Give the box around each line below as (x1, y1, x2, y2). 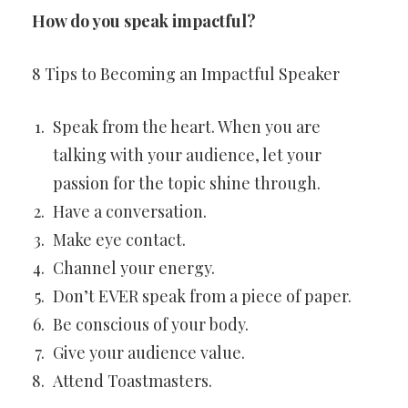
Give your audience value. (53, 342, 245, 363)
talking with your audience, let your (53, 144, 321, 166)
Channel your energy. (53, 257, 215, 279)
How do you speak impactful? (32, 10, 256, 32)
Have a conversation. (53, 200, 207, 222)
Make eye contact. (53, 229, 186, 250)
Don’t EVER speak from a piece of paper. (53, 285, 352, 307)
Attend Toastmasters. (53, 370, 212, 392)
